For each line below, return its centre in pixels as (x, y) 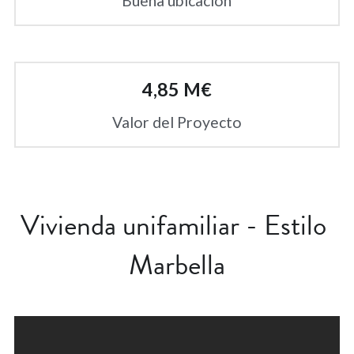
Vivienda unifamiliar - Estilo (174, 224)
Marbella (177, 264)
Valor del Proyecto (177, 122)
